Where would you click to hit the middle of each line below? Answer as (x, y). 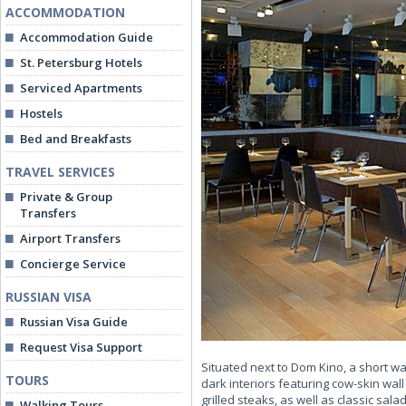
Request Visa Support (81, 347)
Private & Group (66, 197)
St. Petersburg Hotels (81, 63)
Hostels (41, 113)
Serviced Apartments (81, 88)
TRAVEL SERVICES (60, 172)
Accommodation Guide (87, 37)
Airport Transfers (70, 238)
